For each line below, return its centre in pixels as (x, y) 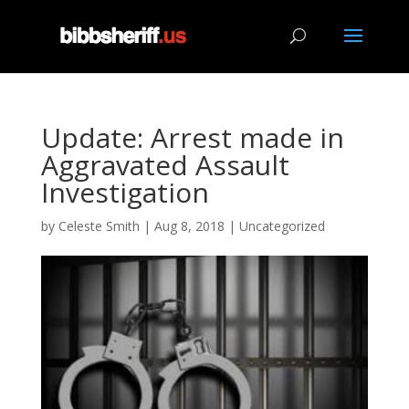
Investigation (125, 192)
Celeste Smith (99, 226)
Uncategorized (282, 226)
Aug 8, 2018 (189, 226)
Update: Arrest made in (192, 137)
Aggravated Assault (165, 165)
